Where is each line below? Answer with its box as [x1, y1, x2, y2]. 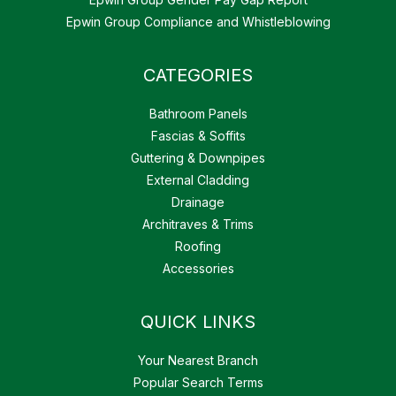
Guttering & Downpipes [131, 150, 265, 166]
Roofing [175, 239, 221, 255]
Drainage [171, 194, 225, 210]
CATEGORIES [143, 65, 253, 87]
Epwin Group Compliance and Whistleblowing [65, 14, 331, 30]
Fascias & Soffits [150, 128, 246, 144]
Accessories [162, 261, 234, 277]
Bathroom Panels [148, 106, 247, 122]
